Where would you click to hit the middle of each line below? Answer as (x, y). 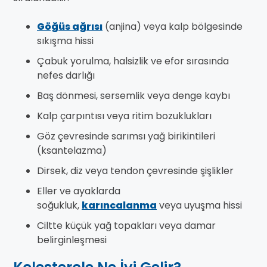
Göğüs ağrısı (70, 27)
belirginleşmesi (72, 240)
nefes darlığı (66, 76)
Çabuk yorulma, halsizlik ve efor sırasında (133, 61)
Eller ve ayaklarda (79, 191)
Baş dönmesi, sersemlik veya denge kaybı (133, 96)
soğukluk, (59, 206)
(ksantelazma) (72, 151)
